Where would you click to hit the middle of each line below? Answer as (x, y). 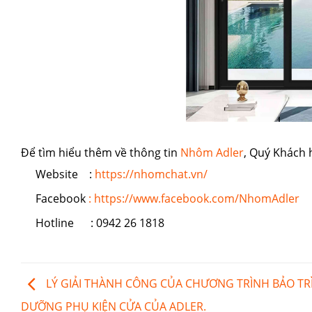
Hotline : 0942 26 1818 (100, 223)
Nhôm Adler (212, 153)
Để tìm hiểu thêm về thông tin (101, 153)
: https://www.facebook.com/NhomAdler (194, 199)
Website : (65, 174)
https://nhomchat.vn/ (151, 174)
